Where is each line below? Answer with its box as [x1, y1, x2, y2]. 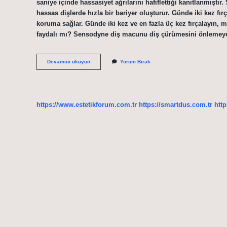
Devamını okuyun [47, 59, 90, 65]
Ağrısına [90, 72, 110, 79]
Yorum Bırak [120, 59, 150, 65]
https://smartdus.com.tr [139, 100, 212, 108]
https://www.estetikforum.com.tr [36, 100, 137, 108]
